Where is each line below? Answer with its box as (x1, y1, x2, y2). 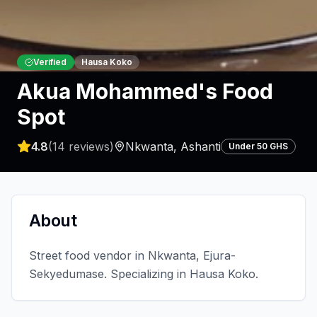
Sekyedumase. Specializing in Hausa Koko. (29, 266, 258, 281)
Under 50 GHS (229, 140, 288, 151)
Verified (33, 56, 67, 67)
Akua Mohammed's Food (17, 78, 273, 104)
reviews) (65, 139, 114, 154)
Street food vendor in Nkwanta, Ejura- (29, 248, 236, 263)
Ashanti (180, 139, 221, 154)
